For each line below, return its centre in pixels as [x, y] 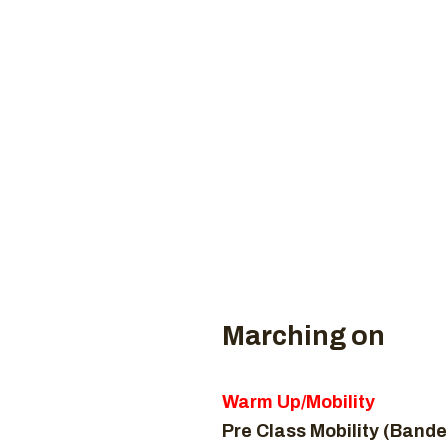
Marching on [303, 336]
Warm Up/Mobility [298, 402]
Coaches [399, 40]
